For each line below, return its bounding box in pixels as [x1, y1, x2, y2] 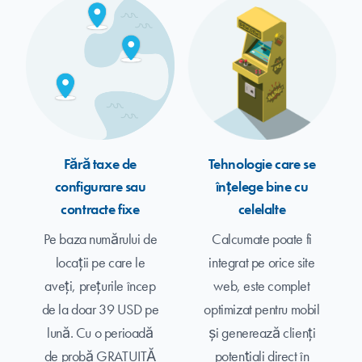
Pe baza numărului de [43, 229, 158, 248]
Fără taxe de [63, 154, 137, 173]
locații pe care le [55, 253, 145, 271]
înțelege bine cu [215, 177, 309, 196]
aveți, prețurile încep [44, 276, 156, 295]
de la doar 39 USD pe [41, 300, 159, 318]
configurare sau [54, 177, 146, 196]
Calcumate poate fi [212, 229, 312, 248]
